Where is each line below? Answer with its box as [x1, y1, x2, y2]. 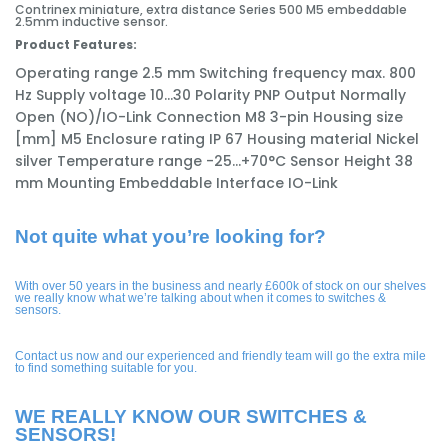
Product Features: [15, 36, 137, 54]
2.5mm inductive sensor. [15, 13, 168, 31]
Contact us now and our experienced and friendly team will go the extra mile [15, 349, 426, 364]
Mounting [47, 173, 119, 194]
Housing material [247, 129, 376, 150]
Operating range [15, 63, 142, 84]
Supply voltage [36, 85, 150, 106]
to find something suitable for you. [15, 361, 197, 376]
